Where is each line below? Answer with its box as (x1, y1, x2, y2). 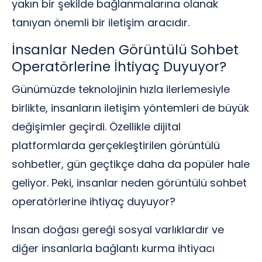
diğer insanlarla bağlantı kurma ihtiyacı (12, 241, 215, 256)
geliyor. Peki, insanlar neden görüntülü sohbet (12, 175, 247, 190)
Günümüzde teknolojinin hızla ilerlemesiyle (12, 82, 230, 96)
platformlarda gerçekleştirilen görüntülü (12, 138, 220, 153)
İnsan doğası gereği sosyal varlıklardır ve (12, 222, 224, 237)
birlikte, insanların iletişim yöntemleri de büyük (12, 101, 249, 115)
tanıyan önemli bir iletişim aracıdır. (12, 15, 189, 30)
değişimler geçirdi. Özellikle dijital (12, 119, 181, 134)
